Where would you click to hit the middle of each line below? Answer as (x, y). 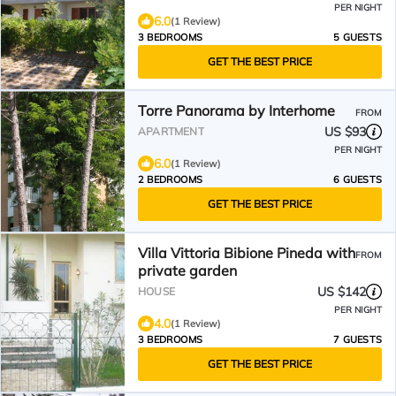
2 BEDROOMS (170, 179)
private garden (187, 270)
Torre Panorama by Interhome (236, 110)
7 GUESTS (358, 339)
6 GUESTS (358, 179)
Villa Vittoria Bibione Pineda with (247, 253)
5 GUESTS (358, 37)
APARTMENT (171, 131)
